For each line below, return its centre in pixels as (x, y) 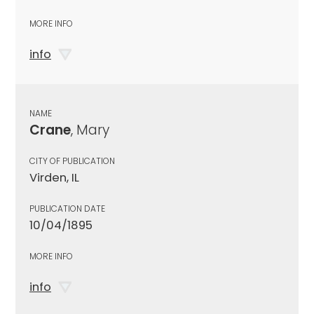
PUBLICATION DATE (67, 208)
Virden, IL (54, 177)
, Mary (90, 130)
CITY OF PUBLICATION (72, 161)
